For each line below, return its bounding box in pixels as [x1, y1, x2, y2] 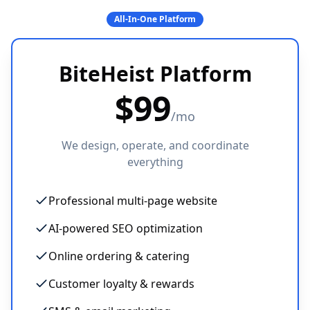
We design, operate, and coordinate [61, 138, 249, 153]
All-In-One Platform [114, 13, 196, 25]
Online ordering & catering [48, 248, 190, 264]
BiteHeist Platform [58, 60, 252, 88]
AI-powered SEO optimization [48, 221, 203, 236]
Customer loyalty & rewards [48, 276, 194, 291]
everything [127, 154, 183, 170]
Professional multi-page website [48, 193, 217, 208]
